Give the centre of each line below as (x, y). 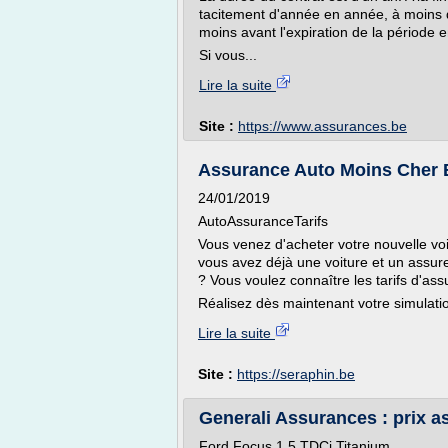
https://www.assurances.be (322, 126)
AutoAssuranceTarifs (263, 221)
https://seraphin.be (296, 374)
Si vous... (228, 55)
